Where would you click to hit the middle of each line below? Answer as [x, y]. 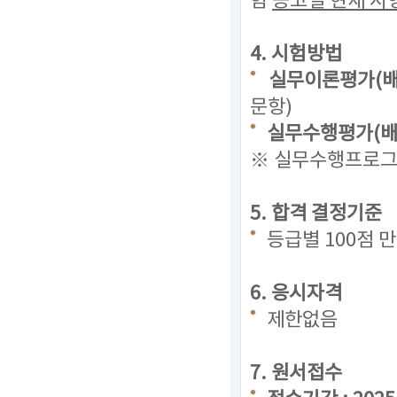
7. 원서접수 [296, 374]
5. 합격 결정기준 [316, 214]
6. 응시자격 [296, 294]
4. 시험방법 [296, 54]
